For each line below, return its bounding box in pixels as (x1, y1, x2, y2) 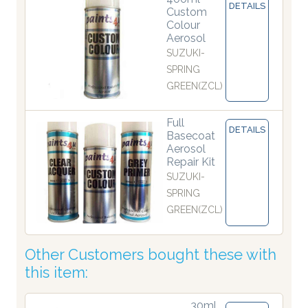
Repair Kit (166, 155, 215, 169)
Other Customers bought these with (25, 245, 276, 263)
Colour (166, 19, 200, 32)
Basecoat (166, 129, 215, 143)
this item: (25, 263, 88, 281)
